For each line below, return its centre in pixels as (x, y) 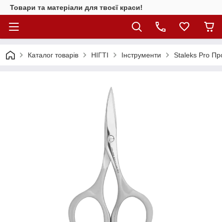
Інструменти (141, 55)
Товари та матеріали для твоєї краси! (76, 7)
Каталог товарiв (53, 55)
